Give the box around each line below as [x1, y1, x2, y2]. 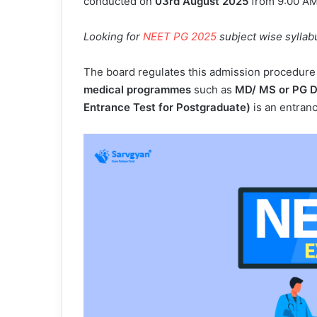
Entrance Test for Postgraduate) [83, 100, 250, 114]
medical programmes [83, 83, 191, 96]
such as [191, 83, 235, 96]
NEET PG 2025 [143, 30, 217, 43]
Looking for [83, 30, 143, 43]
